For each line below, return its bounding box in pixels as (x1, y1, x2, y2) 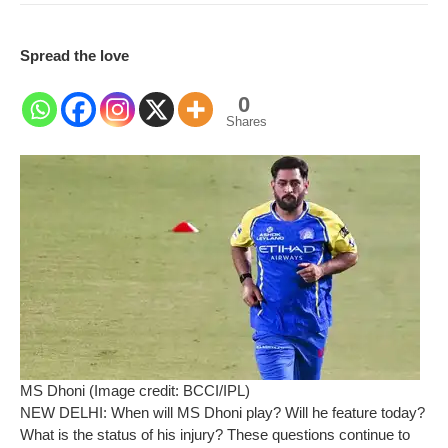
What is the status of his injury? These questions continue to (20, 425, 410, 443)
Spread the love (20, 46, 129, 64)
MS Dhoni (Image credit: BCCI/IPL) (20, 381, 250, 399)
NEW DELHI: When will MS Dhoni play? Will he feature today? (20, 403, 425, 421)
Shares (226, 113, 267, 129)
